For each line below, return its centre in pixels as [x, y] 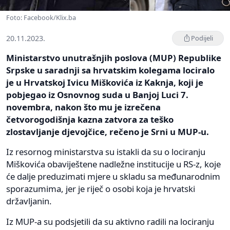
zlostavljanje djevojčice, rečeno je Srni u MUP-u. [108, 131]
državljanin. [29, 201]
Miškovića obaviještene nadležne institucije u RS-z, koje [113, 164]
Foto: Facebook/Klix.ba [41, 17]
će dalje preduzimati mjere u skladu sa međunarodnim [113, 176]
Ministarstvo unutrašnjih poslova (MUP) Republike [114, 57]
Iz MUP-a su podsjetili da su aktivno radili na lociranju [110, 221]
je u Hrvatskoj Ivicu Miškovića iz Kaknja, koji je [105, 82]
